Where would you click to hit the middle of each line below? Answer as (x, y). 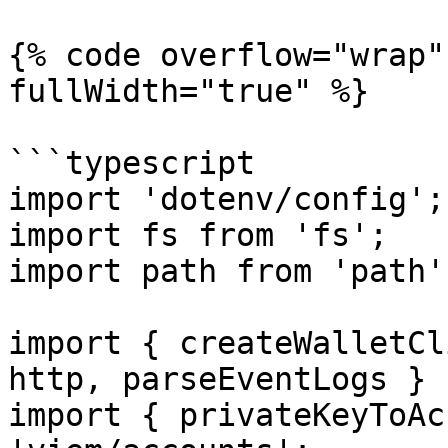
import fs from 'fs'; (198, 235)
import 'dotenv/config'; (226, 199)
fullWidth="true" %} (188, 91)
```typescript (131, 163)
